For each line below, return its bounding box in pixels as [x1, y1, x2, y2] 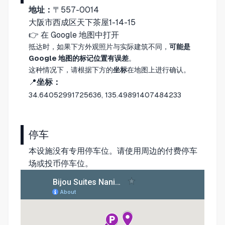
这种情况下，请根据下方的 [29, 65, 113, 74]
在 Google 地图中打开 [41, 30, 119, 40]
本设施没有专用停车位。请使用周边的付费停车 [29, 146, 197, 156]
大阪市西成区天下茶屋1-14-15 [29, 17, 136, 27]
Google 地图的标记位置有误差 [29, 54, 129, 62]
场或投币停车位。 [29, 158, 93, 168]
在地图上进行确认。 [127, 65, 190, 74]
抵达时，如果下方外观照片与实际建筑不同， [29, 42, 169, 51]
